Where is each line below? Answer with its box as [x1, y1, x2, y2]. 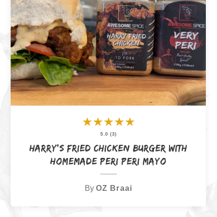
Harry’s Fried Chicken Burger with [30, 142, 187, 154]
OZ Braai [95, 183, 133, 192]
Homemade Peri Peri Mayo [50, 155, 167, 167]
